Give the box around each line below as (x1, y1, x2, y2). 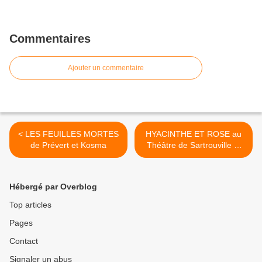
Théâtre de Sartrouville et (146, 140, 241, 150)
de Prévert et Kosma (30, 140, 106, 150)
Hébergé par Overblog (9, 181, 97, 191)
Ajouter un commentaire (68, 63, 144, 72)
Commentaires (9, 32, 91, 45)
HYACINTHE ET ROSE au (146, 129, 242, 139)
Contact (9, 236, 38, 246)
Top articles (9, 199, 51, 209)
